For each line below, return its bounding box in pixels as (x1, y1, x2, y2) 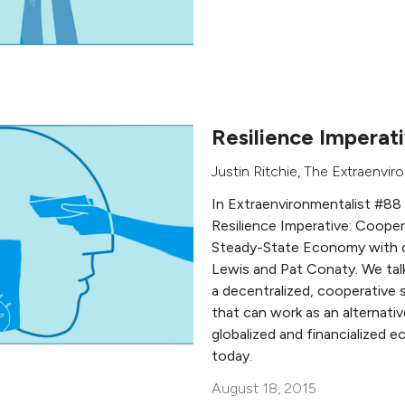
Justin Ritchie (212, 163, 297, 180)
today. (212, 347, 252, 364)
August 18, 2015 (212, 380, 316, 397)
